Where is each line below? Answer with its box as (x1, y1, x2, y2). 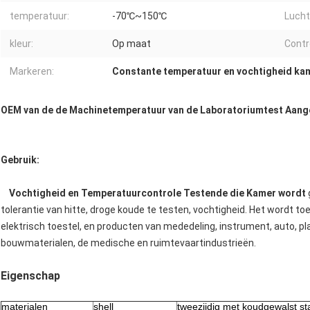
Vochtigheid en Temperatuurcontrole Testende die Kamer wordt (9, 188, 308, 199)
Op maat (112, 38, 151, 50)
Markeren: (10, 66, 54, 77)
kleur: (10, 38, 33, 50)
